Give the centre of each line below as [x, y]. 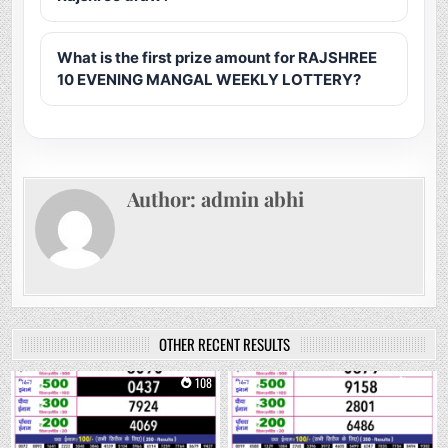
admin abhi [253, 199]
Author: [164, 199]
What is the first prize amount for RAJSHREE [217, 58]
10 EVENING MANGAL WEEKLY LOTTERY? [209, 80]
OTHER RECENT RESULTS [224, 344]
